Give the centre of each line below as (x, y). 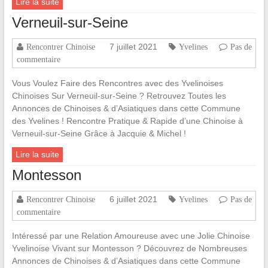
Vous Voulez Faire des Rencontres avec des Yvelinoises (117, 83)
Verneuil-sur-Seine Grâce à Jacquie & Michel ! (99, 134)
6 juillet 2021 (133, 200)
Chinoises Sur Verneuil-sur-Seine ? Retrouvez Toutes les (119, 96)
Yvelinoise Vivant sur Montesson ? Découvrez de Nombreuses (129, 249)
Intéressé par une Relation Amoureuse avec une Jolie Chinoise (131, 236)
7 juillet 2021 (133, 47)
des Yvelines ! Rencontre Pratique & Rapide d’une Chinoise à (127, 121)
